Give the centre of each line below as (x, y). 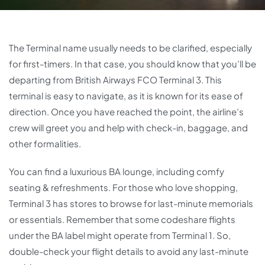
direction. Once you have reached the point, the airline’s (126, 112)
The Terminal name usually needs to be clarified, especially (130, 48)
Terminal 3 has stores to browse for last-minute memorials (131, 203)
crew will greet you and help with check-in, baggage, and (128, 127)
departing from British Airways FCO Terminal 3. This (115, 80)
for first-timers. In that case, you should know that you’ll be (132, 64)
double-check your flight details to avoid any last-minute (129, 251)
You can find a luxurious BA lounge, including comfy (117, 171)
